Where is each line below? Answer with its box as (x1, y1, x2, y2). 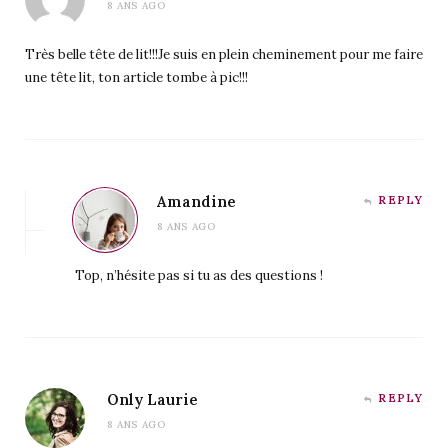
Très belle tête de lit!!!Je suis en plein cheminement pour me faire (25, 45, 423, 63)
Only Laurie (107, 389, 198, 409)
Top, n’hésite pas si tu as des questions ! (75, 266, 323, 284)
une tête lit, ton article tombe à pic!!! (25, 68, 248, 86)
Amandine (157, 191, 236, 211)
